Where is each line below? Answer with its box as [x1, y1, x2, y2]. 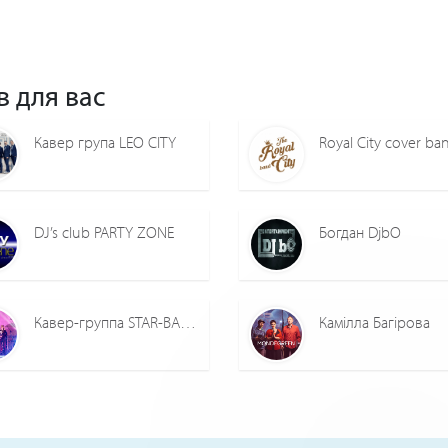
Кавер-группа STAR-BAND [180, 312, 196, 333]
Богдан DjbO [319, 222, 401, 243]
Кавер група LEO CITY [34, 132, 176, 153]
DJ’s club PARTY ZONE [34, 222, 174, 243]
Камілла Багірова [319, 312, 430, 333]
